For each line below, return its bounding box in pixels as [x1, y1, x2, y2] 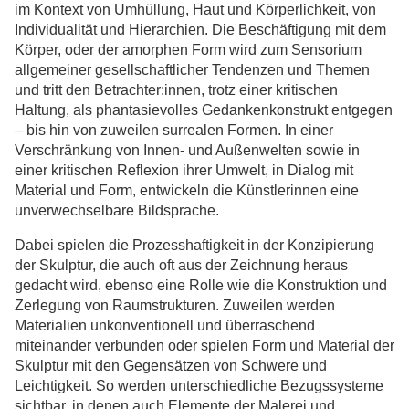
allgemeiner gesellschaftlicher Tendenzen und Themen [15, 62, 370, 78]
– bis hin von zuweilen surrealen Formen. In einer [15, 122, 333, 138]
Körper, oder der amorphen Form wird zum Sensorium [15, 42, 362, 58]
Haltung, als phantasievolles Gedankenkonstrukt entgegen [15, 102, 393, 118]
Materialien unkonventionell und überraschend [15, 318, 315, 333]
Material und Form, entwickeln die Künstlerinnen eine [15, 183, 359, 198]
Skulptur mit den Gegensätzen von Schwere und [15, 358, 327, 373]
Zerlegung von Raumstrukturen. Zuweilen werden [15, 298, 335, 313]
